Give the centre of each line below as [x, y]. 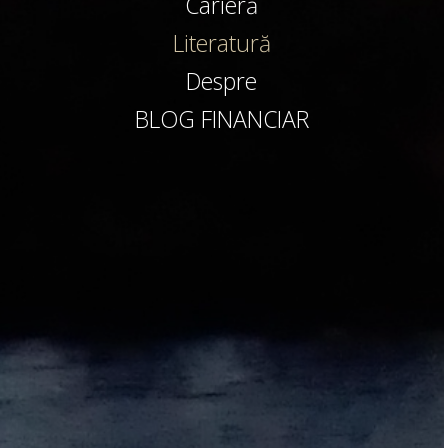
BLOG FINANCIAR [221, 119]
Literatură [221, 43]
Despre [221, 81]
